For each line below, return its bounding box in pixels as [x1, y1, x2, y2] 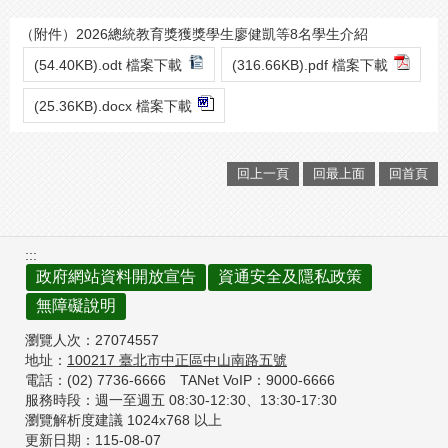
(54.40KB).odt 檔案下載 [34, 57, 182, 74]
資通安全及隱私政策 [218, 268, 362, 286]
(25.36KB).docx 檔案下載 [34, 98, 192, 115]
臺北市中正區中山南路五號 [119, 352, 287, 369]
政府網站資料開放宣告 [36, 268, 196, 286]
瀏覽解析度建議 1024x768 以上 [25, 412, 222, 429]
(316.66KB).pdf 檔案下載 [232, 57, 388, 74]
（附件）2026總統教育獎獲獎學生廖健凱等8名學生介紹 [20, 26, 368, 43]
